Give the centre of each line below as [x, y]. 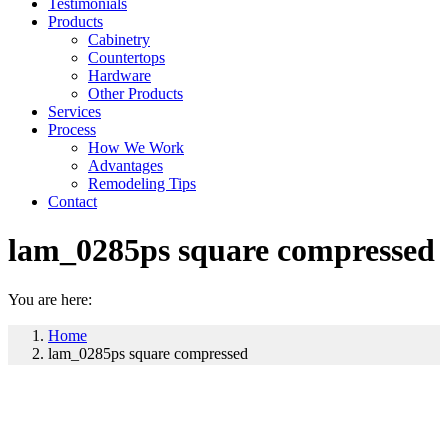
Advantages [125, 165]
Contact [72, 201]
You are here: [50, 299]
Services [74, 111]
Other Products [135, 93]
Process [72, 129]
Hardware [119, 75]
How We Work [136, 147]
